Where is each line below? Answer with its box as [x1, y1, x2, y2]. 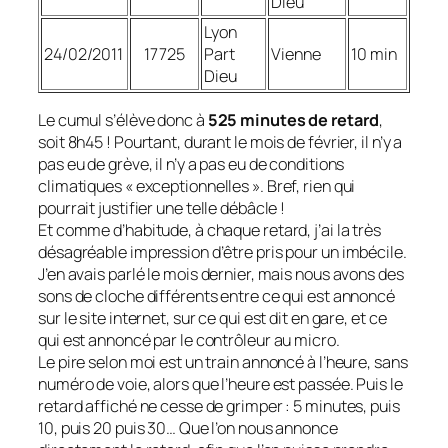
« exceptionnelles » [124, 175, 260, 198]
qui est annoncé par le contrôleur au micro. [38, 329, 340, 352]
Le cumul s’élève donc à [38, 109, 208, 132]
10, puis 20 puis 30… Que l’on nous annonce [38, 417, 338, 440]
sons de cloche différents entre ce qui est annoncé [38, 285, 395, 308]
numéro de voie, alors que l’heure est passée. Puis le [38, 373, 403, 396]
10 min [351, 43, 397, 66]
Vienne [271, 43, 321, 66]
